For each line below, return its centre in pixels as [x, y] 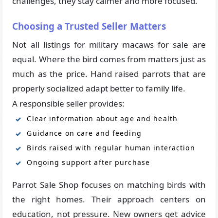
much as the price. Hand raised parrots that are [109, 73]
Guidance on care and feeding [84, 133]
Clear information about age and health [102, 118]
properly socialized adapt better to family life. [99, 88]
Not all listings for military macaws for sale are [109, 44]
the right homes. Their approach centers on [109, 199]
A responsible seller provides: [69, 103]
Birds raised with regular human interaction [111, 147]
